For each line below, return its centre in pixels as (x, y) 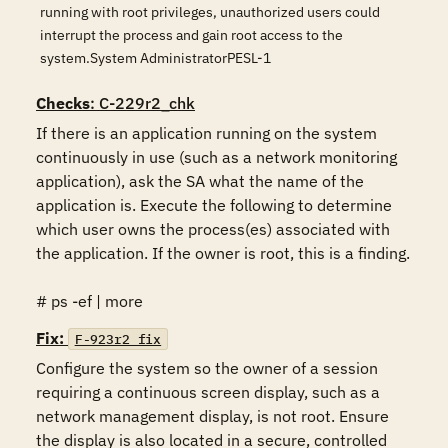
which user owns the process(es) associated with (213, 229)
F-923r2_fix (118, 339)
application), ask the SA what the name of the (200, 181)
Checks (63, 103)
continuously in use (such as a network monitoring (216, 157)
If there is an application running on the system (206, 133)
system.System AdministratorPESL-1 (155, 58)
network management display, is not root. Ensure (212, 416)
